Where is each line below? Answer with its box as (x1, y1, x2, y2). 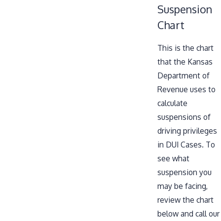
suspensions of (157, 111, 211, 122)
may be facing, (157, 181, 208, 191)
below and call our (157, 208, 220, 219)
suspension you (157, 167, 212, 177)
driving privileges (157, 125, 217, 136)
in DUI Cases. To (157, 139, 215, 149)
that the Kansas (157, 56, 213, 67)
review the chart (157, 194, 214, 205)
